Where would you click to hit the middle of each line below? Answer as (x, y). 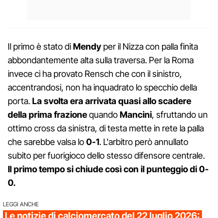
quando (103, 115)
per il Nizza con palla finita (150, 47)
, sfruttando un (180, 115)
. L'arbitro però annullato (144, 142)
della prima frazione (47, 115)
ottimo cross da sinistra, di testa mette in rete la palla (106, 128)
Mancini (136, 115)
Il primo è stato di (40, 47)
